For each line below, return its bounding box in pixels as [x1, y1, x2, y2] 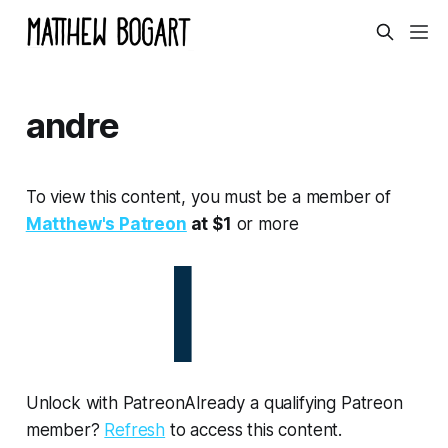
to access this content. [165, 419, 343, 440]
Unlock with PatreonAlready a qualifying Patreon [25, 392, 403, 413]
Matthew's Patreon [25, 213, 187, 234]
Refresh [104, 419, 166, 440]
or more [231, 213, 299, 234]
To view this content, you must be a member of [25, 186, 392, 207]
